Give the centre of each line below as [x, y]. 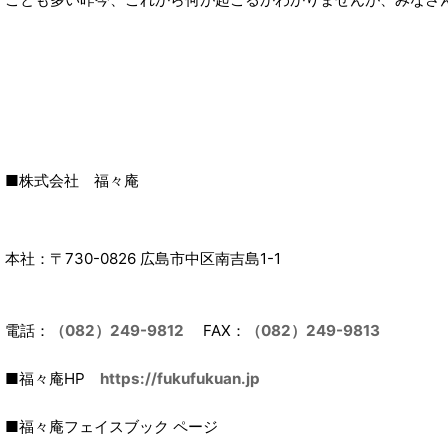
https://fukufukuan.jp [180, 378]
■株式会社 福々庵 [72, 180]
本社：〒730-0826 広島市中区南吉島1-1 [143, 258]
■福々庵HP [52, 378]
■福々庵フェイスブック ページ [111, 426]
